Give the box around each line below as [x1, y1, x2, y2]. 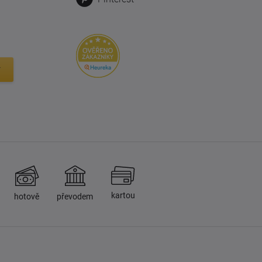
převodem [57, 191, 93, 201]
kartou [111, 191, 135, 201]
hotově [14, 191, 39, 201]
